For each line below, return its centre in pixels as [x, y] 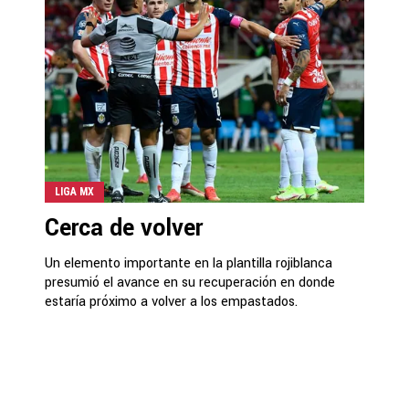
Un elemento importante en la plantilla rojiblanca [189, 263]
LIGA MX [74, 192]
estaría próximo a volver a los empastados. [171, 302]
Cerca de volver [124, 228]
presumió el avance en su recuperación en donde [190, 283]
